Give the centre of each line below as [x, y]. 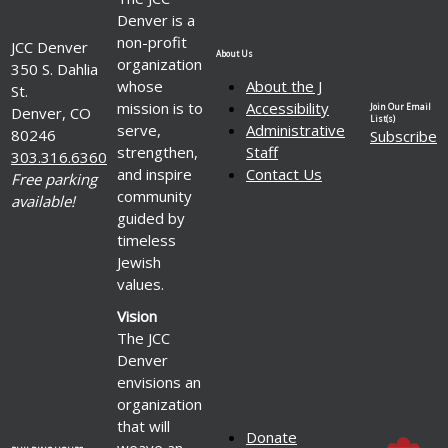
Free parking [54, 178]
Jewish [139, 261]
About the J [284, 85]
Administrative [295, 129]
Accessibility [287, 107]
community [154, 195]
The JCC [143, 337]
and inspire [154, 173]
